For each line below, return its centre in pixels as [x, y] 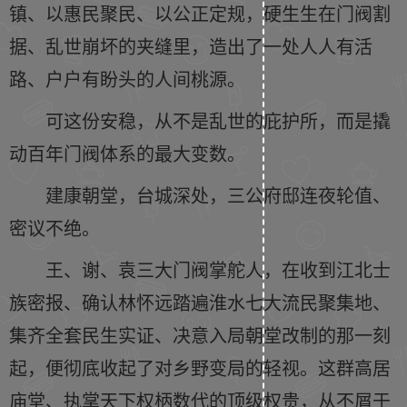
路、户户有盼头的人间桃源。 [127, 79]
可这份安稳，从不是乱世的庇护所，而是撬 [218, 120]
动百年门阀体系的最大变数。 [127, 153]
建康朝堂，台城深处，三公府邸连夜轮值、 [218, 195]
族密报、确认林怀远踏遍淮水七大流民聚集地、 [200, 302]
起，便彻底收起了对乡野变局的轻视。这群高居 [200, 367]
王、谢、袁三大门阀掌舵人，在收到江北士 [218, 269]
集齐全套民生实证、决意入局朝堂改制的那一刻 [200, 335]
